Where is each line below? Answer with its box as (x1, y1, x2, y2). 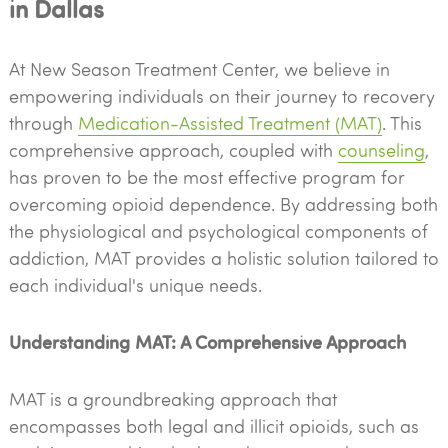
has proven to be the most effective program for (8, 165, 405, 189)
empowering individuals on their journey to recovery (8, 84, 435, 108)
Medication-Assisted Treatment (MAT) (77, 111, 382, 135)
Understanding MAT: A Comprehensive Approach (8, 329, 406, 354)
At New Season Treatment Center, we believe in (8, 57, 390, 81)
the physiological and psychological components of (8, 219, 428, 243)
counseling (337, 138, 425, 162)
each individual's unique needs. (8, 273, 262, 297)
